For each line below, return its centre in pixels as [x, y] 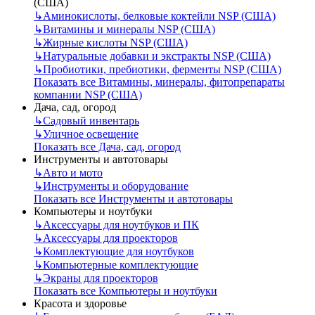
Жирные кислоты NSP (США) [115, 42]
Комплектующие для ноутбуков [118, 251]
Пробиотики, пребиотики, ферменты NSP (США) [162, 69]
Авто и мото [73, 172]
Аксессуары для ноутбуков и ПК [121, 224]
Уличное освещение [91, 134]
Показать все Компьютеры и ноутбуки [126, 290]
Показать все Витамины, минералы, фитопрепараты [159, 82]
